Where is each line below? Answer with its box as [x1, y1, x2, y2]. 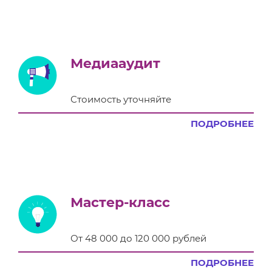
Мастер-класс [70, 194, 170, 211]
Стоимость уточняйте [70, 93, 171, 105]
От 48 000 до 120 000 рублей [70, 232, 206, 244]
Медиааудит [70, 55, 160, 72]
